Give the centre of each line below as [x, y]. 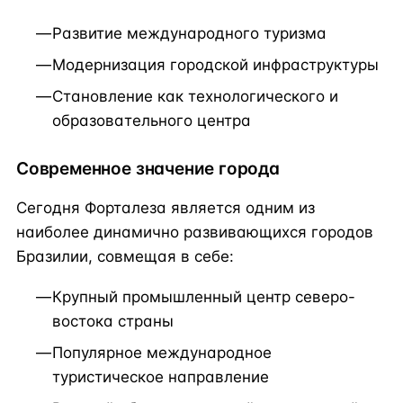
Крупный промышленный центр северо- [204, 297]
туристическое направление [161, 377]
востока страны [113, 322]
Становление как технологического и [195, 96]
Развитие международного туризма [189, 33]
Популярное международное [162, 353]
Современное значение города [148, 168]
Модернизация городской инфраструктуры [215, 64]
